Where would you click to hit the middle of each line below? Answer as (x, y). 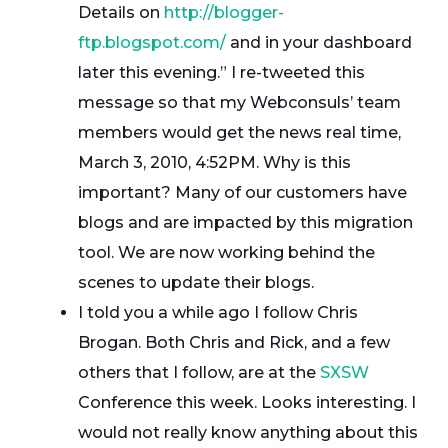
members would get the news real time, (239, 132)
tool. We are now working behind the (226, 252)
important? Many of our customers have (242, 192)
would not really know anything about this (248, 432)
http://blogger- (224, 12)
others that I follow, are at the (199, 372)
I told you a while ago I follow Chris (218, 312)
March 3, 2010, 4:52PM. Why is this (214, 162)
